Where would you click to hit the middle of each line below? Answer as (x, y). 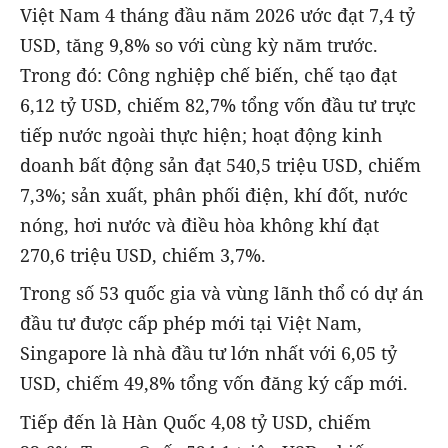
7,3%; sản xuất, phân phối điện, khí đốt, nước (214, 195)
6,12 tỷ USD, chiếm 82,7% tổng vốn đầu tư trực (218, 105)
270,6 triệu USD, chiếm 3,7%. (143, 255)
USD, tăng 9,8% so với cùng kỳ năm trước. (199, 45)
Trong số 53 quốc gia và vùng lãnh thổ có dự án (222, 293)
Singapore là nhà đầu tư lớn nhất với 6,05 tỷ (208, 353)
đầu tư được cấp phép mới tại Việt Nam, (191, 323)
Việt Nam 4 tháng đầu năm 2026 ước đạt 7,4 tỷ (217, 15)
